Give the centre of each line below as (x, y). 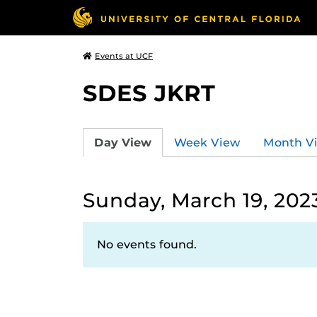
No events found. (147, 244)
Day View (123, 142)
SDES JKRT (149, 93)
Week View (207, 142)
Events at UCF (124, 56)
